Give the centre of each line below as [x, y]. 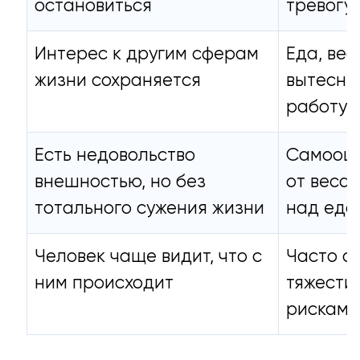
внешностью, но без [120, 182]
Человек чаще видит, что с [148, 257]
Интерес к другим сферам [146, 54]
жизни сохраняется [117, 81]
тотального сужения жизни [149, 209]
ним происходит [104, 283]
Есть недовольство [115, 155]
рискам [317, 310]
